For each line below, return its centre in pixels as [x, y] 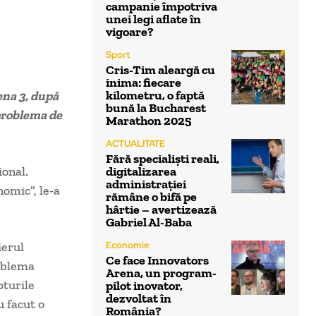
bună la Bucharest [156, 108]
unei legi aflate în [153, 19]
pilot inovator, [144, 286]
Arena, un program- [161, 273]
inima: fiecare [144, 83]
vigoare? [130, 32]
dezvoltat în [139, 299]
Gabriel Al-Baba [149, 223]
